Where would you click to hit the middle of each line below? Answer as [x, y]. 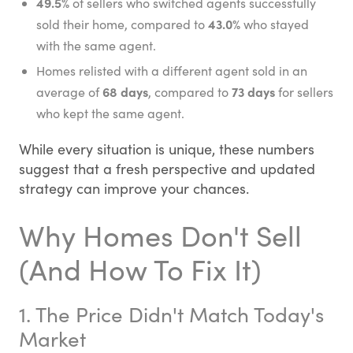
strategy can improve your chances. [134, 188]
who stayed [275, 24]
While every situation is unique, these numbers [167, 149]
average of [69, 92]
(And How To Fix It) [140, 269]
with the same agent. [96, 45]
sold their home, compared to [122, 24]
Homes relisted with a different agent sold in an [172, 71]
